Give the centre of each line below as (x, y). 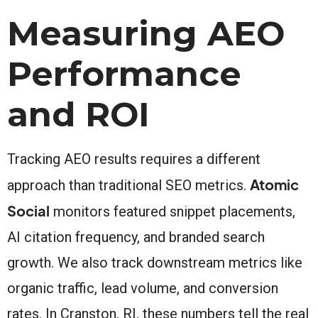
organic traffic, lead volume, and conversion (143, 288)
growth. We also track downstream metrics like (155, 262)
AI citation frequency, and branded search (136, 237)
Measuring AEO (146, 33)
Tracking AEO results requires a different (134, 159)
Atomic (274, 184)
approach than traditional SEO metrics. (128, 185)
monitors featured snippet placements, (172, 211)
